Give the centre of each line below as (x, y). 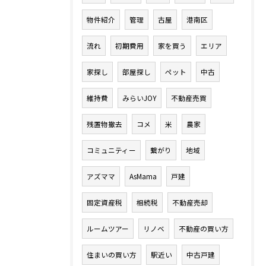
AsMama (143, 176)
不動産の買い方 (204, 229)
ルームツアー (108, 229)
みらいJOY (140, 98)
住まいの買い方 (112, 255)
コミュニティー (111, 150)
